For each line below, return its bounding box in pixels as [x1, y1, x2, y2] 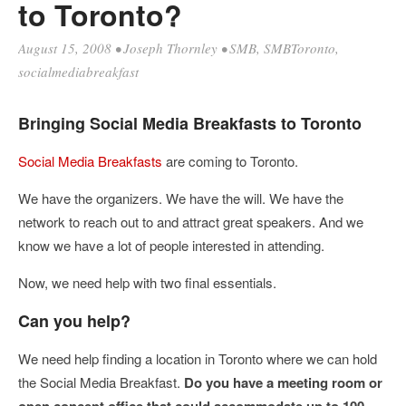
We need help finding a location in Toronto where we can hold [18, 349, 377, 368]
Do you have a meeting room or [184, 372, 382, 392]
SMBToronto [264, 39, 335, 57]
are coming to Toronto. [162, 151, 298, 170]
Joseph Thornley [123, 39, 217, 57]
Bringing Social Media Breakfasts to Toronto [18, 111, 362, 135]
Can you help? [18, 309, 130, 333]
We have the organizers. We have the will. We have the [18, 188, 343, 208]
